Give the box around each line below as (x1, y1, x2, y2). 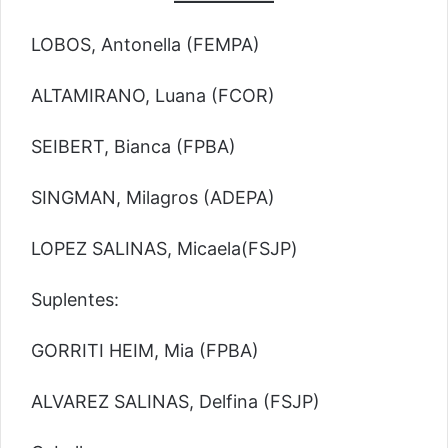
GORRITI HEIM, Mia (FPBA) (31, 340, 259, 362)
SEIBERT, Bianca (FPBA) (31, 136, 236, 158)
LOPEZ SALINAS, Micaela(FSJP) (31, 238, 298, 260)
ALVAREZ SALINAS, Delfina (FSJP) (31, 391, 320, 413)
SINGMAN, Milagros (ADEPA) (31, 187, 275, 209)
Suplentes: (31, 289, 119, 311)
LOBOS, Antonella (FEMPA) (31, 34, 260, 56)
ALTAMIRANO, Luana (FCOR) (31, 85, 275, 107)
